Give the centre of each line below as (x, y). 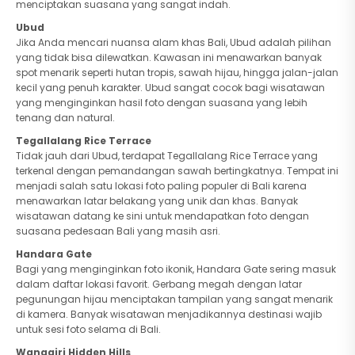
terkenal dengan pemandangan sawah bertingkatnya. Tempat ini (177, 171)
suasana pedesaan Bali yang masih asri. (118, 231)
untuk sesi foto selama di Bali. (88, 329)
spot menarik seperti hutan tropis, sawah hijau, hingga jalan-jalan (177, 73)
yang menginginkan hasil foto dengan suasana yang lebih (162, 103)
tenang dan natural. (65, 118)
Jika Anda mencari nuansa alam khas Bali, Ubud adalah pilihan (174, 42)
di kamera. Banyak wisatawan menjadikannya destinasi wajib (169, 314)
